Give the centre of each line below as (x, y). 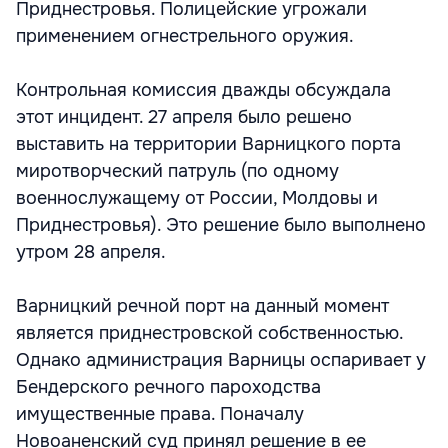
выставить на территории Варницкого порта (208, 144)
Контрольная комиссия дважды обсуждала (203, 90)
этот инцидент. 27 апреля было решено (184, 117)
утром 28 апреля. (91, 252)
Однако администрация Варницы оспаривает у (221, 360)
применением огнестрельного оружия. (185, 36)
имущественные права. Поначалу (160, 414)
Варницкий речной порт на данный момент (202, 306)
